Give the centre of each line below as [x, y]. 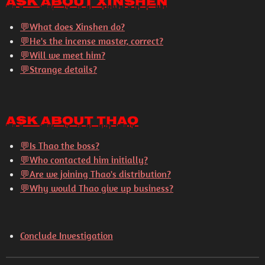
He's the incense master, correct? [96, 41]
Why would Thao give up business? [101, 188]
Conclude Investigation [67, 235]
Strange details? [63, 69]
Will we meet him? [67, 55]
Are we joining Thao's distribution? [100, 174]
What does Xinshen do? [77, 27]
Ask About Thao [72, 122]
